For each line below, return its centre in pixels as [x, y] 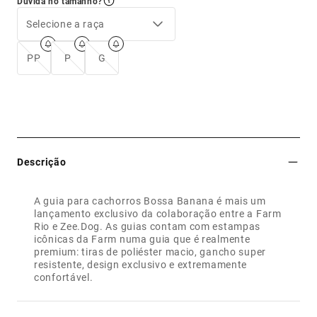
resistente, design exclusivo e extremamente [141, 264]
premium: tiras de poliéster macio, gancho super [150, 252]
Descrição [42, 162]
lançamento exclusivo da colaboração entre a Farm [158, 213]
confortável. [64, 277]
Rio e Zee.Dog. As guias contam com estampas [148, 226]
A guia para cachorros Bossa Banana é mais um [150, 201]
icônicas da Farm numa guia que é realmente [142, 239]
